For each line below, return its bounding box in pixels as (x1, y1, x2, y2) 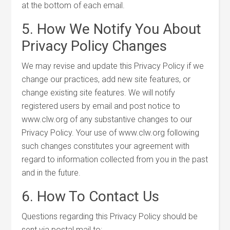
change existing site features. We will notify (22, 88, 176, 98)
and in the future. (22, 168, 81, 178)
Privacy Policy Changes (22, 37, 167, 54)
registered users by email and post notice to (22, 101, 181, 111)
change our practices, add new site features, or (22, 74, 191, 84)
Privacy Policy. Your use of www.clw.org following (22, 128, 200, 138)
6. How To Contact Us (22, 188, 160, 205)
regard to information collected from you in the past (22, 155, 208, 164)
